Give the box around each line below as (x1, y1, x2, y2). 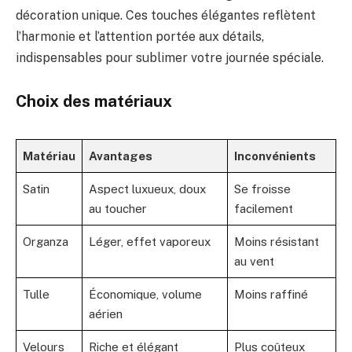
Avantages (89, 149, 152, 163)
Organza (23, 235, 68, 249)
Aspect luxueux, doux (89, 182, 206, 196)
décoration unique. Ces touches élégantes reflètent (16, 7, 316, 23)
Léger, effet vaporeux (89, 235, 211, 249)
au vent (234, 255, 274, 269)
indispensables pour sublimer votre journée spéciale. (16, 49, 324, 65)
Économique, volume (89, 288, 202, 302)
